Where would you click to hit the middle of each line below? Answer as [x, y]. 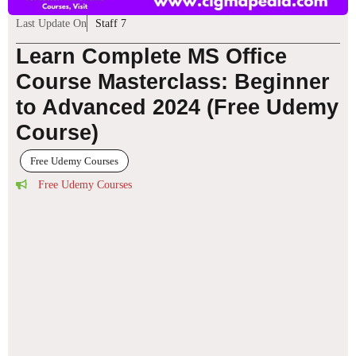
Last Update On [51, 23]
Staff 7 [111, 23]
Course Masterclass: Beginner [173, 81]
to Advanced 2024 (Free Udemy [177, 107]
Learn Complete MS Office [151, 56]
